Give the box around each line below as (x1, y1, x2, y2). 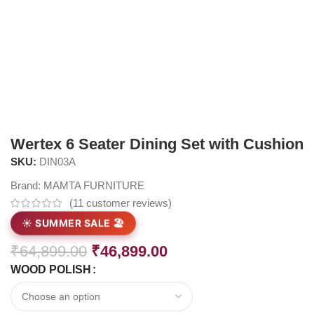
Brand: (11, 179, 44, 192)
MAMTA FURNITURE (43, 179, 145, 192)
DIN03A (39, 156, 76, 168)
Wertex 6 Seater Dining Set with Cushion (11, 135, 304, 153)
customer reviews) (83, 197, 172, 210)
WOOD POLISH (11, 264, 92, 276)
